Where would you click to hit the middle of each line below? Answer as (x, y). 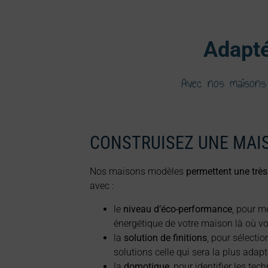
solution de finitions (166, 237)
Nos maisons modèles (137, 172)
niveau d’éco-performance (178, 209)
